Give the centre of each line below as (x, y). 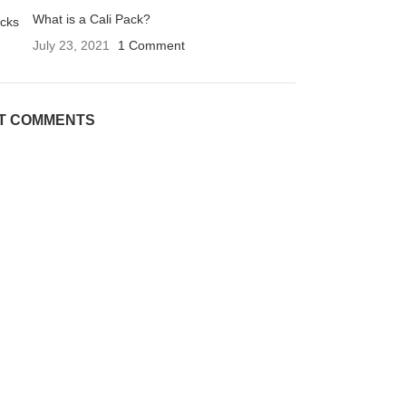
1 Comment (151, 45)
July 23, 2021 (71, 45)
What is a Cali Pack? (91, 19)
